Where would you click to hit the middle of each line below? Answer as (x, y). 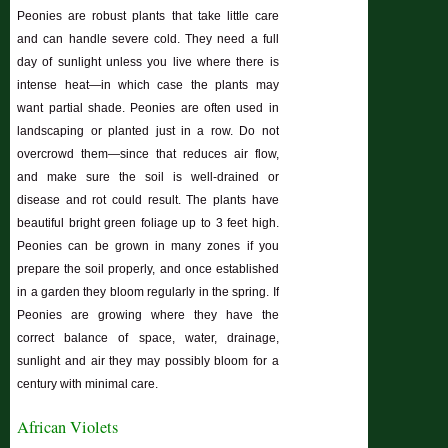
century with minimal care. (88, 384)
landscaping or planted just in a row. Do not (148, 131)
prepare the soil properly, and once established (148, 269)
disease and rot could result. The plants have (148, 200)
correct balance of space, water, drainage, (148, 338)
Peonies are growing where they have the (148, 315)
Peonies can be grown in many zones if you (148, 246)
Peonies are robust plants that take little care (148, 16)
